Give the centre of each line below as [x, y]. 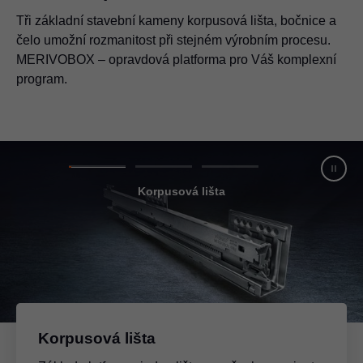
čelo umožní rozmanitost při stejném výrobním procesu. [173, 40]
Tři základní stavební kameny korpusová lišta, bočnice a [176, 20]
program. [42, 79]
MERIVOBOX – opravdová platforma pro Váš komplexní [176, 59]
